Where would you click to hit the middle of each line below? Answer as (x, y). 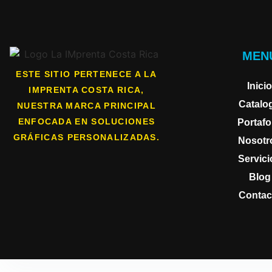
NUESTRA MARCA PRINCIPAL (87, 105)
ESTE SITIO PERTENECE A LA (87, 74)
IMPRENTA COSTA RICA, (87, 90)
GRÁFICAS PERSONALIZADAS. (87, 137)
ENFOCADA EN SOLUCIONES (87, 121)
